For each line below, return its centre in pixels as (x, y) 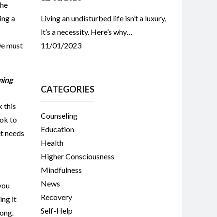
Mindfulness (61, 170)
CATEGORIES (67, 89)
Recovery (56, 197)
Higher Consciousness (77, 156)
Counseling (59, 116)
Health (52, 143)
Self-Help (56, 210)
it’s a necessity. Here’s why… (86, 32)
